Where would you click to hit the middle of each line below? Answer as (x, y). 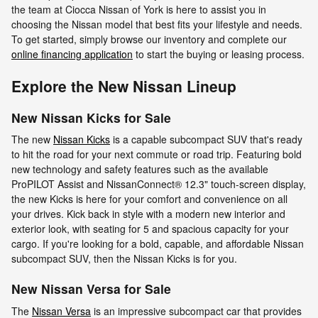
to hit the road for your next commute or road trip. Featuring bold (157, 154)
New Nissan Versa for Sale (91, 289)
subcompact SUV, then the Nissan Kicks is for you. (124, 259)
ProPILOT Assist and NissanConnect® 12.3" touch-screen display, (159, 184)
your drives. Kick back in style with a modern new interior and (148, 214)
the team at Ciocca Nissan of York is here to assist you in (139, 9)
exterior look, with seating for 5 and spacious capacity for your (150, 229)
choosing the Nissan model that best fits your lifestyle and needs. (157, 24)
